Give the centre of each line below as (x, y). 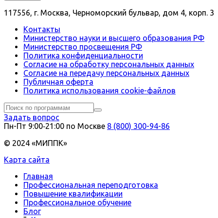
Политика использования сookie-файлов (100, 90)
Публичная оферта (58, 82)
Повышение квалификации (73, 193)
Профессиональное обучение (77, 202)
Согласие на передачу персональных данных (106, 73)
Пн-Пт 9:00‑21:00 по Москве (54, 126)
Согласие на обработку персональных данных (109, 64)
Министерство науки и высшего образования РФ (114, 38)
